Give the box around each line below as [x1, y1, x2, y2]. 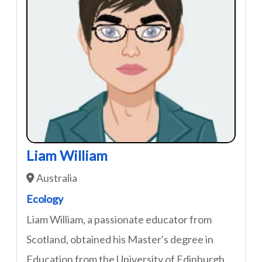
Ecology [26, 192, 63, 205]
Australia [35, 171, 77, 184]
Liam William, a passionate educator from [26, 213, 212, 226]
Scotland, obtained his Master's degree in [26, 233, 213, 246]
